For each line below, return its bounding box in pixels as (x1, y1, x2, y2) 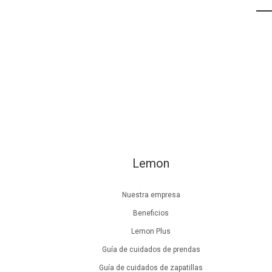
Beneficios (133, 209, 169, 218)
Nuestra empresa (121, 191, 180, 200)
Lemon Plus (131, 227, 171, 236)
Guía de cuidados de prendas (101, 245, 200, 254)
